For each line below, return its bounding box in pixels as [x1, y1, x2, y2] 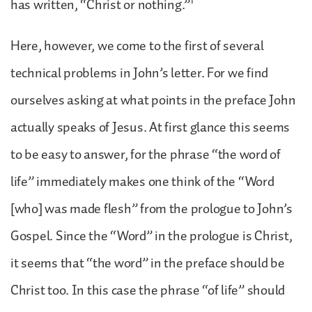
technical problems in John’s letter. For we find [10, 61, 269, 84]
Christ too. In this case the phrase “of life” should [10, 279, 285, 302]
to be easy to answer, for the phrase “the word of [10, 143, 281, 166]
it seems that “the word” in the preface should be [10, 251, 285, 274]
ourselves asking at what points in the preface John [10, 88, 296, 111]
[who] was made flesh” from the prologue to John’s [10, 197, 292, 220]
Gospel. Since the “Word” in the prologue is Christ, [10, 224, 292, 247]
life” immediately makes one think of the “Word [10, 170, 274, 193]
